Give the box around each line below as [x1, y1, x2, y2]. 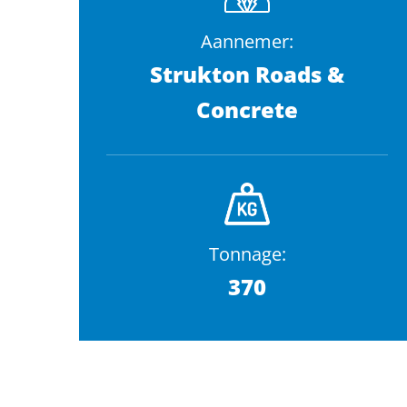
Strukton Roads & [150, 59, 344, 90]
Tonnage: [208, 242, 286, 267]
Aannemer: [201, 29, 293, 55]
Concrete [196, 94, 298, 125]
